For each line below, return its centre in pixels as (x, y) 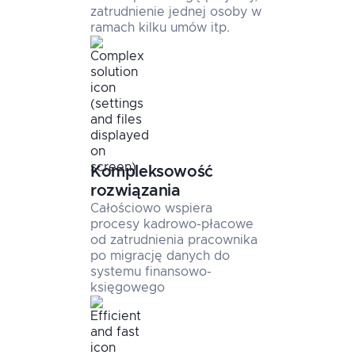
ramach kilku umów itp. (160, 27)
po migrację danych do (160, 256)
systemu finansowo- (151, 271)
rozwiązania (136, 191)
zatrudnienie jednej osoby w (176, 11)
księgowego (128, 287)
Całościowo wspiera (151, 208)
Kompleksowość (152, 172)
